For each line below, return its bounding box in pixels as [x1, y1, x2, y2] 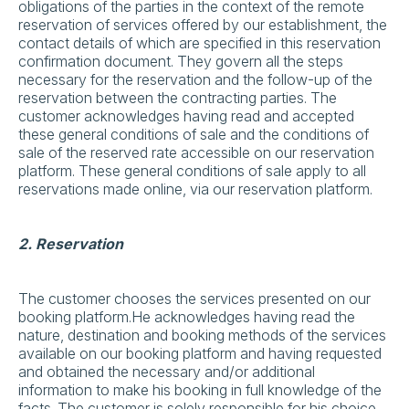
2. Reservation [18, 235, 123, 253]
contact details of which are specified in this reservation [18, 34, 381, 52]
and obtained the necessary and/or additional [18, 362, 315, 381]
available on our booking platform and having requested [18, 344, 382, 362]
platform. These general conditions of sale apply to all [18, 162, 366, 180]
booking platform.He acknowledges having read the [18, 308, 355, 326]
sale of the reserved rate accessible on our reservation [18, 143, 374, 162]
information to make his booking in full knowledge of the [18, 381, 382, 399]
